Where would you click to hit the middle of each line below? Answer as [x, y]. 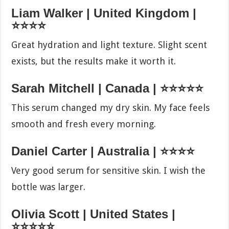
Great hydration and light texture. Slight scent [109, 44]
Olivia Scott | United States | [94, 214]
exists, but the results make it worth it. [94, 61]
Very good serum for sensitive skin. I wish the [109, 170]
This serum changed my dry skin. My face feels [111, 107]
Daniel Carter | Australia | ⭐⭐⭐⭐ [103, 151]
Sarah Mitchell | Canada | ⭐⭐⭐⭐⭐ [108, 88]
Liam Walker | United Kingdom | [104, 13]
